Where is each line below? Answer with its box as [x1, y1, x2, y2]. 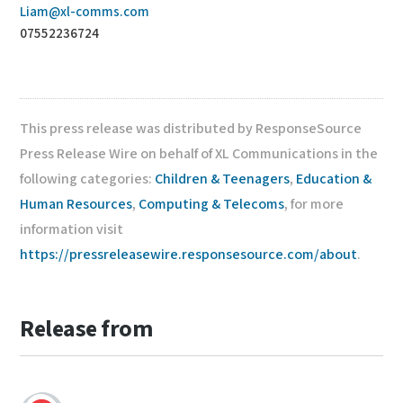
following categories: [20, 170, 156, 189]
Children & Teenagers [155, 170, 291, 189]
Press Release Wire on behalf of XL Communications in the [20, 145, 379, 164]
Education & [296, 170, 372, 189]
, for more [284, 195, 345, 214]
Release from [20, 314, 153, 345]
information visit [20, 220, 124, 239]
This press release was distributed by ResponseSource [20, 120, 363, 139]
